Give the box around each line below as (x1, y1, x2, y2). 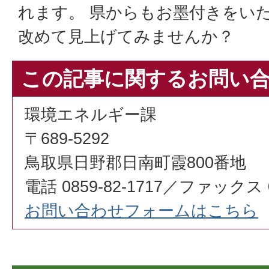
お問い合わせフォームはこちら (25, 201, 258, 220)
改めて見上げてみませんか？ (18, 27, 234, 46)
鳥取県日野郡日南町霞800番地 (25, 153, 246, 172)
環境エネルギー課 (25, 105, 157, 124)
